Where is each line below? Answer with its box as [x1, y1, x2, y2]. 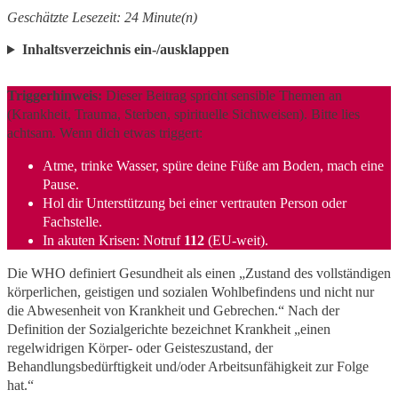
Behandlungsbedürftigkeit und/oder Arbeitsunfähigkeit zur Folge [7, 358, 369, 374]
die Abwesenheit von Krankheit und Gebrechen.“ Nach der [7, 302, 339, 318]
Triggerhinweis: [7, 88, 102, 104]
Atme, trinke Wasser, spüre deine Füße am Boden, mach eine [43, 157, 384, 173]
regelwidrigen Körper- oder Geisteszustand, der [7, 339, 273, 355]
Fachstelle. [43, 213, 102, 229]
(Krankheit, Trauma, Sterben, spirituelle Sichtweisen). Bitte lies [7, 107, 360, 123]
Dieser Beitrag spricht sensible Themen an [102, 88, 342, 104]
